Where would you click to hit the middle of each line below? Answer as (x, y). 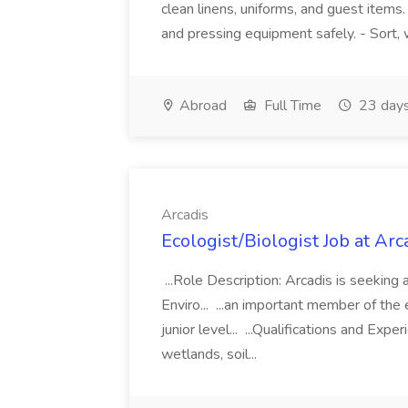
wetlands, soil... (211, 354)
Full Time (291, 106)
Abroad (201, 106)
